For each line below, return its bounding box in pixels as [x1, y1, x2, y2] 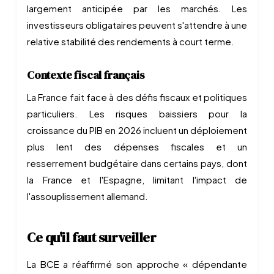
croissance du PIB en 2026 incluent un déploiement [27, 124, 247, 136]
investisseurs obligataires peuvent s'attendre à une [27, 19, 247, 31]
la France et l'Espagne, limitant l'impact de [27, 174, 247, 185]
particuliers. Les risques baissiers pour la [27, 108, 247, 119]
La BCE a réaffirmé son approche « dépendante [27, 258, 247, 270]
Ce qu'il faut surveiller [27, 228, 157, 246]
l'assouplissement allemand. [27, 190, 148, 202]
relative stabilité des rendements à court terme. [27, 35, 234, 47]
